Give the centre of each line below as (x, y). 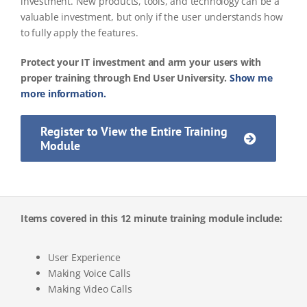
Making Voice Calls (89, 273)
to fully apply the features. (79, 33)
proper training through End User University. (125, 78)
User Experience (84, 258)
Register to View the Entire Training (134, 132)
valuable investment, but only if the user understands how (152, 17)
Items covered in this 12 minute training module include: (151, 219)
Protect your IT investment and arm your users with (141, 62)
